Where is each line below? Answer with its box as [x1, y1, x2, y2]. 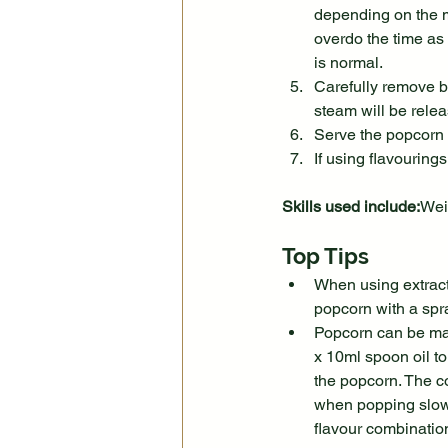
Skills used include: [282, 197, 420, 217]
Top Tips [282, 243, 369, 270]
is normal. [314, 53, 383, 73]
